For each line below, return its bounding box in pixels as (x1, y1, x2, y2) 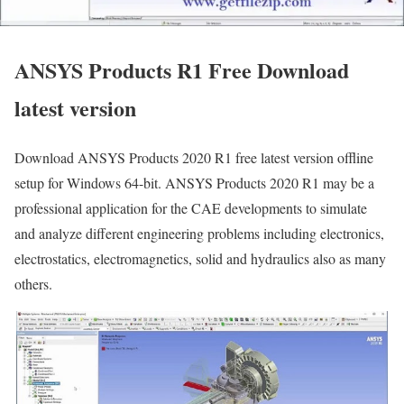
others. (14, 274, 52, 294)
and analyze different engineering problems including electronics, (14, 224, 384, 243)
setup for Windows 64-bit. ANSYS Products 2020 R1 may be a (14, 173, 374, 193)
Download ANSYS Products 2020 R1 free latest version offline (14, 148, 373, 168)
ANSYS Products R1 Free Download (14, 54, 349, 87)
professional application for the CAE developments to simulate (14, 198, 367, 218)
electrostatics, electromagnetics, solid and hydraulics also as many (14, 249, 386, 269)
